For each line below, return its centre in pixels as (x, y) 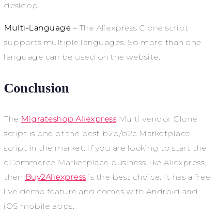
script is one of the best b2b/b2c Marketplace (97, 133)
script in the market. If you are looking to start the (105, 148)
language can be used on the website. (82, 57)
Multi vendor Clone (158, 119)
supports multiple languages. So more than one (103, 42)
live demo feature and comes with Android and (101, 191)
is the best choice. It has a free (148, 177)
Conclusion (37, 88)
